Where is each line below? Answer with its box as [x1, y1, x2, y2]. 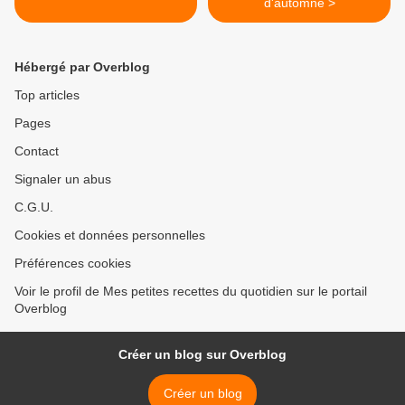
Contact [14, 144, 59, 159]
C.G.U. [14, 200, 53, 215]
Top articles [14, 88, 80, 103]
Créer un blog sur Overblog [118, 347, 287, 363]
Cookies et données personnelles [14, 228, 205, 243]
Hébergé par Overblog [14, 60, 150, 75]
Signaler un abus [14, 172, 111, 187]
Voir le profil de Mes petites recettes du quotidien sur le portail [14, 284, 367, 299]
